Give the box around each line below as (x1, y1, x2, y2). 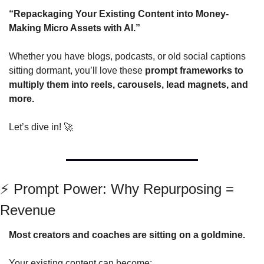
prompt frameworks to (145, 65, 243, 75)
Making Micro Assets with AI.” (9, 23, 140, 33)
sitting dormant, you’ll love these (9, 65, 145, 75)
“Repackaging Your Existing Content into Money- (9, 9, 229, 19)
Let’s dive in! (9, 122, 64, 132)
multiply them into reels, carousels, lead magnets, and (9, 80, 248, 90)
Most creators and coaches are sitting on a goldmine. (9, 230, 245, 240)
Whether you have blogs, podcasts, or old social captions (9, 51, 246, 61)
